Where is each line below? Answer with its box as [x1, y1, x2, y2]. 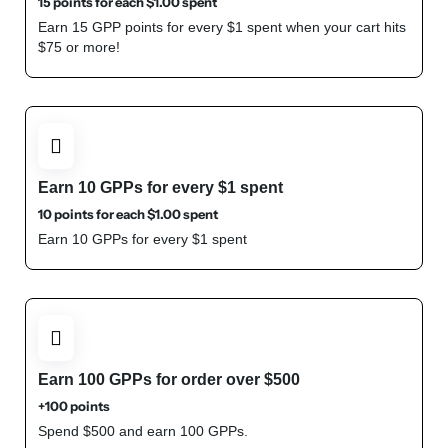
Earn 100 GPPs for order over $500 [38, 371, 300, 388]
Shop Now [82, 318, 158, 336]
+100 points [38, 398, 110, 414]
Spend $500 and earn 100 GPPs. [38, 423, 248, 439]
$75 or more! [38, 39, 120, 55]
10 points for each [38, 206, 147, 222]
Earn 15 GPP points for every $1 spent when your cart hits [38, 19, 406, 35]
